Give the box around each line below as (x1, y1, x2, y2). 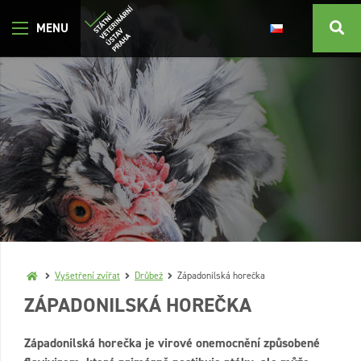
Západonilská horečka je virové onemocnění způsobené (24, 334, 320, 351)
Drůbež (135, 269, 163, 282)
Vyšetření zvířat (55, 269, 120, 282)
